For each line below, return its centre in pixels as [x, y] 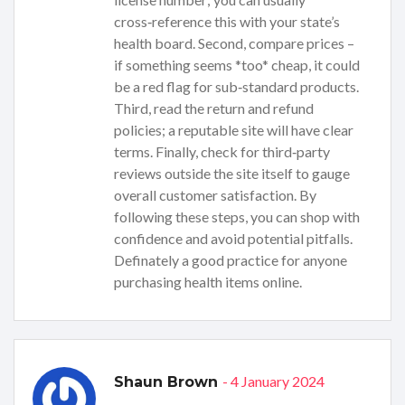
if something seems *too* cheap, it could [237, 65]
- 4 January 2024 [273, 381]
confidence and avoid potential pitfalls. [233, 239]
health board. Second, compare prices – [234, 43]
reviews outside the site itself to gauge [232, 174]
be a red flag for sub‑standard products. [236, 87]
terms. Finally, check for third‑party [222, 152]
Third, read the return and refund [214, 108]
